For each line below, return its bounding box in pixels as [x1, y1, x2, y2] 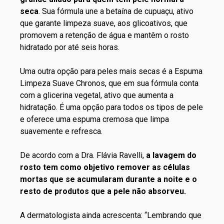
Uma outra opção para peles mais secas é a [20, 66, 174, 76]
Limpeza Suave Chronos [20, 78, 105, 88]
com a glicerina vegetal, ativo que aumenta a [20, 90, 173, 100]
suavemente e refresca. [20, 126, 102, 136]
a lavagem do [146, 150, 196, 160]
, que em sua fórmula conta [105, 78, 198, 88]
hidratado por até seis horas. [20, 42, 121, 52]
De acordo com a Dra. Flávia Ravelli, [20, 150, 146, 160]
